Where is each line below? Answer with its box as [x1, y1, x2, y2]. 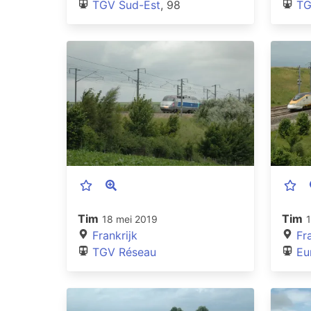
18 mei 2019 [102, 212, 158, 225]
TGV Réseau [92, 244, 156, 259]
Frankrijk [92, 228, 137, 242]
